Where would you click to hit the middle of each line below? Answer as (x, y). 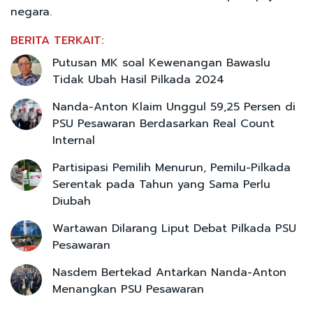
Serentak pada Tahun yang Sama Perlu (161, 184)
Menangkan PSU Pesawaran (128, 289)
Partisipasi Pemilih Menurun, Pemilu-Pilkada (172, 167)
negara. (33, 12)
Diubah (72, 201)
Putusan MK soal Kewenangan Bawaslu (161, 63)
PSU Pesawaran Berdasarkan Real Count (163, 123)
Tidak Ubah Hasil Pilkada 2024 (138, 79)
